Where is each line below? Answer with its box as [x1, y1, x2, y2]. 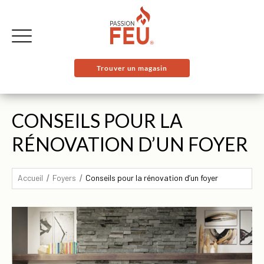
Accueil [18, 173, 43, 183]
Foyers [52, 173, 76, 183]
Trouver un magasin [97, 64, 167, 72]
